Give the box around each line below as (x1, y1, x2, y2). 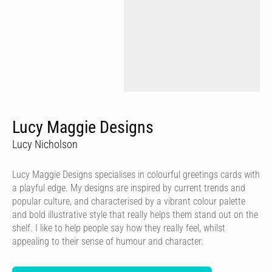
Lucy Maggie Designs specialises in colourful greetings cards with (12, 168, 260, 180)
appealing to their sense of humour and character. (12, 235, 203, 247)
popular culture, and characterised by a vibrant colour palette (12, 195, 245, 207)
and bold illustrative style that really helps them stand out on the (12, 208, 258, 220)
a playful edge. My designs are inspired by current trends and (12, 182, 245, 194)
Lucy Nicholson (12, 137, 78, 151)
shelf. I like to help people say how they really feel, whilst (12, 222, 225, 234)
